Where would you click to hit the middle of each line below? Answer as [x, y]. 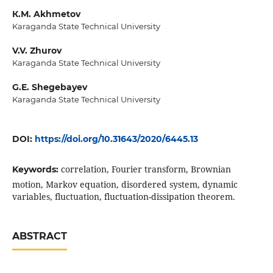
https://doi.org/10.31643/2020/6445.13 [116, 139]
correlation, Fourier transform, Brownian [146, 169]
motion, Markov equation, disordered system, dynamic [125, 185]
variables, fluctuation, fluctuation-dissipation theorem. [123, 197]
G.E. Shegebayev [49, 87]
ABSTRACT [39, 236]
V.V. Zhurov [37, 51]
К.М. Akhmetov [46, 14]
